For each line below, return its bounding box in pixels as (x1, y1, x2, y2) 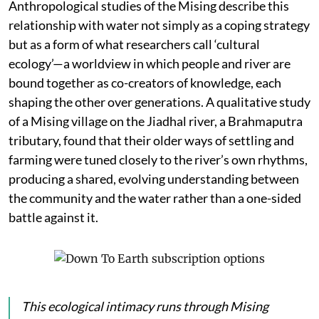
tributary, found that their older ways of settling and (9, 132, 294, 148)
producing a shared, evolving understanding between (9, 170, 299, 187)
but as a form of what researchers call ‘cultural (9, 36, 260, 52)
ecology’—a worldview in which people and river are (9, 55, 291, 71)
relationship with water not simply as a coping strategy (9, 16, 310, 33)
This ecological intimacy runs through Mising (21, 298, 268, 314)
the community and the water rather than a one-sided (9, 189, 301, 206)
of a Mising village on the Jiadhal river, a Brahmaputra (9, 113, 303, 129)
